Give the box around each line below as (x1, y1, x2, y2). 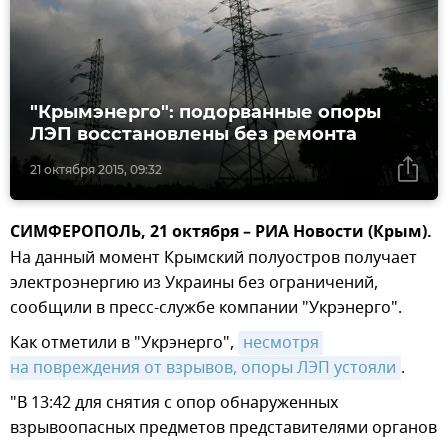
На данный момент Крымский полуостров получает (10, 246, 417, 271)
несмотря (243, 331, 319, 356)
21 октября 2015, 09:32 (30, 162, 162, 178)
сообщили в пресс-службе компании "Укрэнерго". (10, 296, 402, 321)
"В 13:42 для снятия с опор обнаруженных (10, 391, 338, 416)
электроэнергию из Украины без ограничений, (10, 271, 378, 296)
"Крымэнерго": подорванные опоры (30, 101, 381, 124)
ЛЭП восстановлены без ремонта (30, 123, 357, 146)
